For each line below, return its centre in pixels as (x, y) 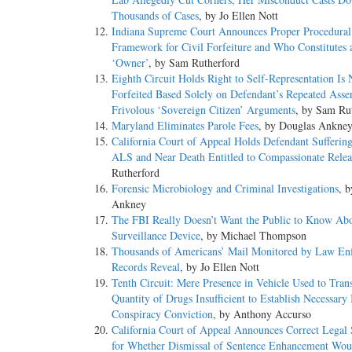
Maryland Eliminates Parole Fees (185, 125)
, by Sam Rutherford (194, 62)
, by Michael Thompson (253, 235)
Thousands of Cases (155, 15)
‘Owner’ (130, 62)
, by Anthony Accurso (262, 313)
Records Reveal (146, 266)
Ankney (129, 203)
